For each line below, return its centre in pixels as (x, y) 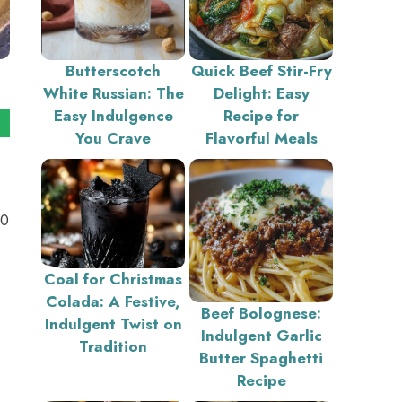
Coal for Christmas (113, 279)
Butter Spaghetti (261, 358)
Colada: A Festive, (113, 301)
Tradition (113, 346)
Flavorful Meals (261, 138)
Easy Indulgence (113, 116)
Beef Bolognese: (261, 313)
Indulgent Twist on (113, 323)
